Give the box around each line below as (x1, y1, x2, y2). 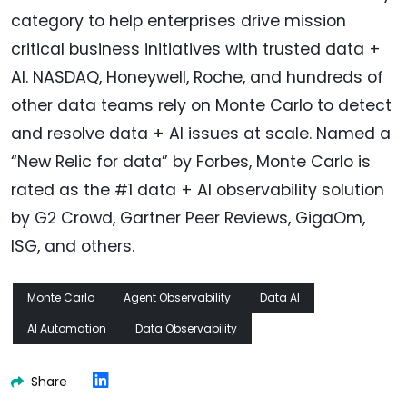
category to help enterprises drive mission (11, 9, 346, 32)
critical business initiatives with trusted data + (11, 37, 381, 60)
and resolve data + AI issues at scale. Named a (11, 122, 391, 144)
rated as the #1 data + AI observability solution (11, 178, 384, 201)
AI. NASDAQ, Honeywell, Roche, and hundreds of (11, 65, 383, 88)
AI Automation (27, 320, 106, 336)
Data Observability (135, 320, 237, 336)
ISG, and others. (11, 234, 134, 257)
